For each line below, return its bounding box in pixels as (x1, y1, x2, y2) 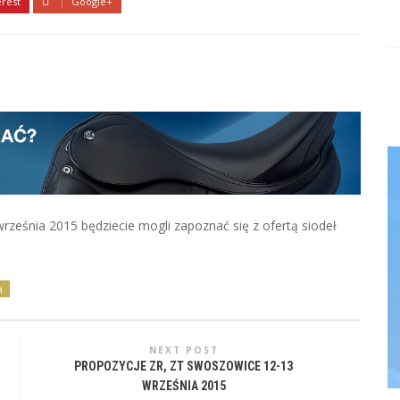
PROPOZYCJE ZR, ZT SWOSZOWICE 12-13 (74, 359, 294, 374)
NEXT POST (148, 344, 219, 357)
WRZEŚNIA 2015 (141, 379, 226, 394)
